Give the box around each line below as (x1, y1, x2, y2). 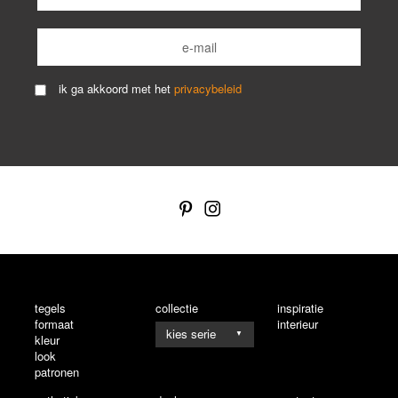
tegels (35, 298, 66, 316)
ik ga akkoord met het (59, 80, 174, 98)
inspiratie (276, 298, 323, 316)
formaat (35, 314, 74, 332)
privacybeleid (174, 80, 242, 98)
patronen (35, 362, 79, 380)
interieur (276, 314, 318, 332)
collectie (155, 298, 199, 316)
